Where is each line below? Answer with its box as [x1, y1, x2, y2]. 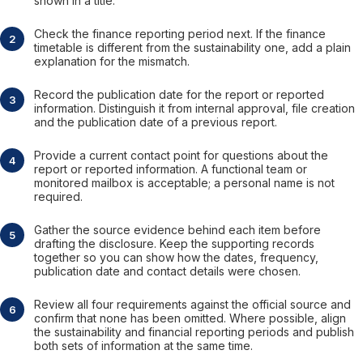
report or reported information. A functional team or [34, 162, 307, 177]
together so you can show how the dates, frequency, [34, 250, 318, 265]
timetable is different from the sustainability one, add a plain [34, 41, 351, 55]
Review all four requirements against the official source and [34, 297, 351, 312]
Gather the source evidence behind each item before [34, 223, 321, 237]
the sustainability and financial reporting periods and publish [34, 325, 354, 340]
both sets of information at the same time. [34, 339, 253, 353]
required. [34, 190, 83, 204]
